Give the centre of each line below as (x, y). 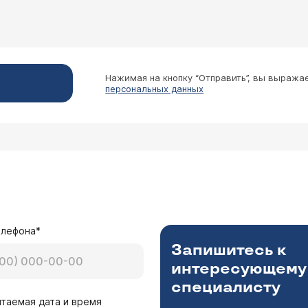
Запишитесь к (228, 251)
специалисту (225, 288)
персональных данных (155, 89)
